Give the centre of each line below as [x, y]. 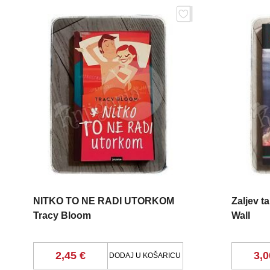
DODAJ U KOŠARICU [145, 256]
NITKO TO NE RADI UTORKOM [104, 201]
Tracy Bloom [62, 215]
